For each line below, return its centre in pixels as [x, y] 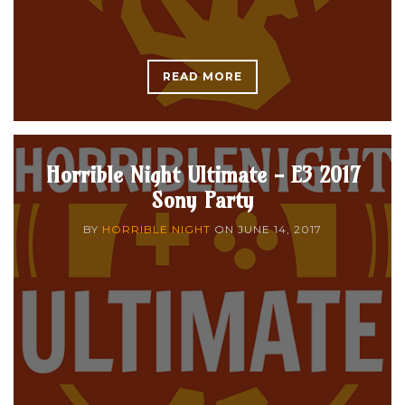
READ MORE [202, 76]
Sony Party [202, 199]
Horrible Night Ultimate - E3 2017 [202, 174]
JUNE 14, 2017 [280, 229]
